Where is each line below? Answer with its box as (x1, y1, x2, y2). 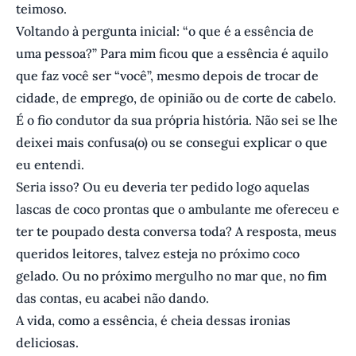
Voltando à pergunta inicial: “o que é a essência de (16, 23, 314, 40)
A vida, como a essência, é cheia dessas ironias (16, 312, 291, 329)
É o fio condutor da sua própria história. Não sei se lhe (16, 112, 338, 129)
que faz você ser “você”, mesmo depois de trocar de (16, 68, 319, 84)
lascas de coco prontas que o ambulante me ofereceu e (16, 201, 339, 218)
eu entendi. (16, 157, 84, 173)
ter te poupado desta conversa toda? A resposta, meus (16, 223, 337, 240)
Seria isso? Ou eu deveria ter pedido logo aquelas (16, 179, 310, 195)
